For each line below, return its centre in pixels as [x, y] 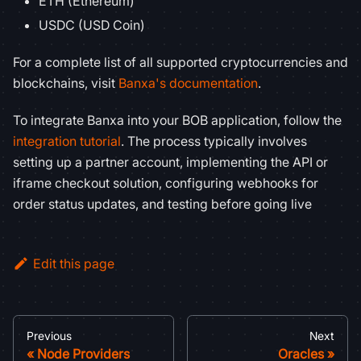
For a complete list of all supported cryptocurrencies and [180, 62]
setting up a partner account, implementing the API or [170, 162]
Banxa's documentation [188, 83]
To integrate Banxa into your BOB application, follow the [177, 120]
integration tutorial [67, 141]
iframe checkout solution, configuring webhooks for [166, 183]
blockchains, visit [66, 83]
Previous [49, 336]
